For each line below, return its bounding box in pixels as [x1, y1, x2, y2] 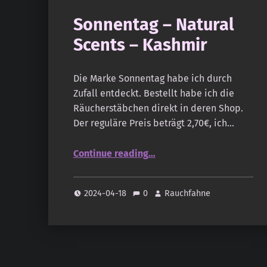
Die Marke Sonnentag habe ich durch [73, 73, 232, 85]
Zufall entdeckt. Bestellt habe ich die [73, 88, 234, 100]
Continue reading [73, 148, 148, 160]
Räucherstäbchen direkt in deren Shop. [73, 103, 243, 114]
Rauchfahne [164, 187, 211, 198]
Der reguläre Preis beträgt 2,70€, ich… [73, 117, 234, 129]
